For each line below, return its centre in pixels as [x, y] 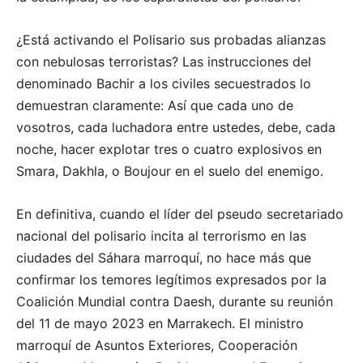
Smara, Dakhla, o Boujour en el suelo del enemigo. [170, 171]
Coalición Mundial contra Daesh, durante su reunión [175, 302]
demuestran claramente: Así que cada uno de [155, 106]
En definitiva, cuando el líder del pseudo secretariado [180, 214]
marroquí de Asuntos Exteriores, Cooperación [157, 346]
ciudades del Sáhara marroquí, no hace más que [164, 258]
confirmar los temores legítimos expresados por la [171, 280]
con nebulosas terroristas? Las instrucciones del [164, 62]
